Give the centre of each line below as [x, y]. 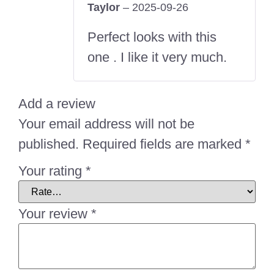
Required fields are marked [164, 144]
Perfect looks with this [152, 37]
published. [49, 144]
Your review [55, 213]
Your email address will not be [106, 124]
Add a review [57, 103]
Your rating [52, 171]
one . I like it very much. [157, 57]
